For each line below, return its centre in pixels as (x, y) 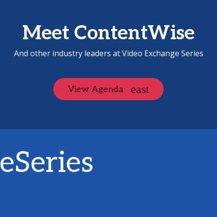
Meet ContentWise (108, 33)
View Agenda (96, 89)
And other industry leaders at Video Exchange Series (108, 53)
